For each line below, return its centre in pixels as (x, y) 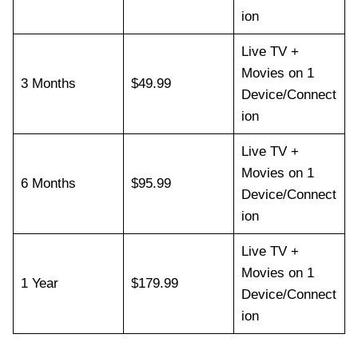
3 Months (48, 83)
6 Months (48, 183)
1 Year (39, 283)
